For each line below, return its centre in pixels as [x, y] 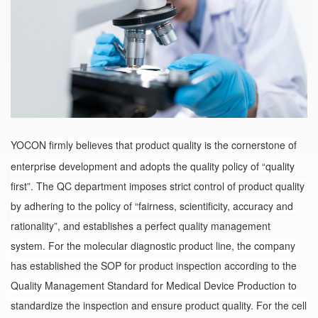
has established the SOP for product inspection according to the [154, 265]
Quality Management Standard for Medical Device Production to [154, 285]
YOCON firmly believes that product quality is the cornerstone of [154, 144]
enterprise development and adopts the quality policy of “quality [153, 166]
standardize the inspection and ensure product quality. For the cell [159, 305]
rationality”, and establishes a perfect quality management [141, 225]
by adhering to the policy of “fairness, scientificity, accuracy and [152, 205]
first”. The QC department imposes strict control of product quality [158, 186]
